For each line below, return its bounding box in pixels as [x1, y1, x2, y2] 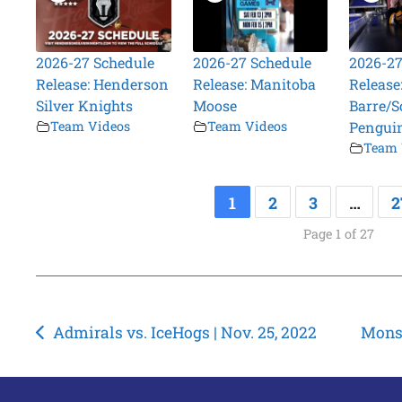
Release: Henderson [36, 74, 170, 94]
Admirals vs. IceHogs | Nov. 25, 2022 [52, 322, 317, 344]
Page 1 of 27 [302, 225, 374, 243]
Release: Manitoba [192, 74, 316, 94]
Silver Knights [36, 96, 134, 116]
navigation [35, 348, 156, 380]
